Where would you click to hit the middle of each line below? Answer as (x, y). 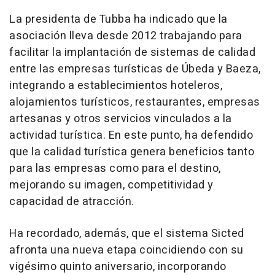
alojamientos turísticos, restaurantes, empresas (135, 102)
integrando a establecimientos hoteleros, (116, 85)
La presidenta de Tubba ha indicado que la (118, 19)
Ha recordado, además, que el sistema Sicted (127, 233)
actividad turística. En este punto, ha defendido (131, 135)
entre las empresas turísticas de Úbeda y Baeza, (135, 69)
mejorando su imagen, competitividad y (111, 185)
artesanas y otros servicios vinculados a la (121, 118)
